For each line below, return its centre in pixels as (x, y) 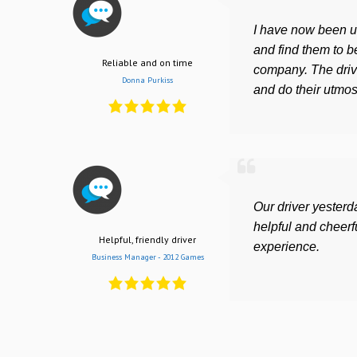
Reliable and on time (147, 63)
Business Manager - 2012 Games (147, 257)
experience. (286, 246)
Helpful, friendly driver (147, 240)
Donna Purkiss (147, 80)
